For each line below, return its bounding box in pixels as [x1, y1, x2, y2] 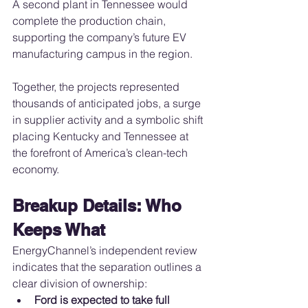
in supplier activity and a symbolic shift [12, 113, 206, 127]
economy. [12, 162, 59, 177]
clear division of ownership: [12, 276, 147, 291]
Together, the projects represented [12, 80, 182, 94]
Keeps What [12, 220, 105, 240]
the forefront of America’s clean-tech [12, 146, 190, 160]
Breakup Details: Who [12, 196, 186, 216]
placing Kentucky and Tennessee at [12, 129, 191, 144]
